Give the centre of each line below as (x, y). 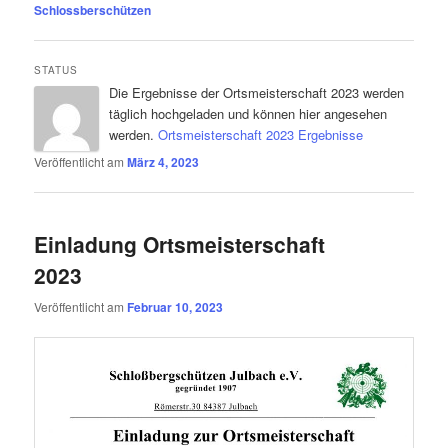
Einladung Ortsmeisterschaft (180, 244)
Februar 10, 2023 (175, 306)
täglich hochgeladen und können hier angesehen (248, 114)
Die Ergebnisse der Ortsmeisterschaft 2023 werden (257, 93)
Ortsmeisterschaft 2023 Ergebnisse (261, 135)
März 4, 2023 (163, 162)
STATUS (56, 70)
